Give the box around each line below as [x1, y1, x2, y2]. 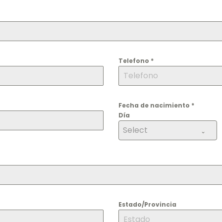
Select [123, 124, 148, 136]
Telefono [118, 56, 151, 65]
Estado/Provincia [118, 200, 176, 209]
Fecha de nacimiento [118, 101, 191, 110]
